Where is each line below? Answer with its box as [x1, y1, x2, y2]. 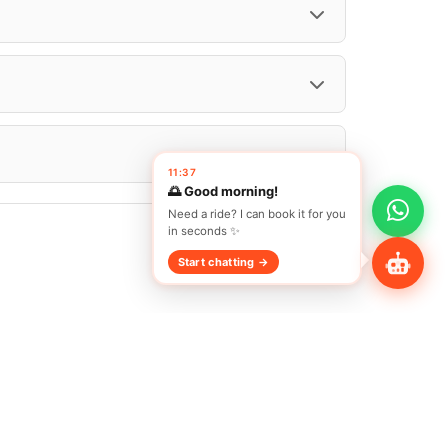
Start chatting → [177, 254, 270, 269]
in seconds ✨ [167, 223, 240, 238]
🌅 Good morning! [167, 182, 278, 199]
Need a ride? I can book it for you [167, 206, 346, 221]
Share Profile [189, 30, 281, 50]
